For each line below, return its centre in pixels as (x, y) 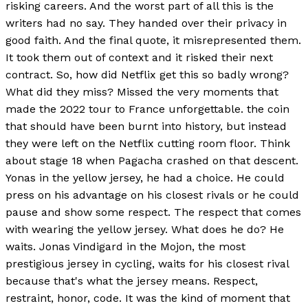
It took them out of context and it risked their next (139, 58)
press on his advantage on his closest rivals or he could (152, 195)
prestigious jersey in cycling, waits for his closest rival (147, 264)
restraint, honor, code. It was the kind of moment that (148, 298)
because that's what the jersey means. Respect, (132, 281)
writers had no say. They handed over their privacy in (146, 23)
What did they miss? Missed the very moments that (142, 92)
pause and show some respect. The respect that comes (153, 212)
